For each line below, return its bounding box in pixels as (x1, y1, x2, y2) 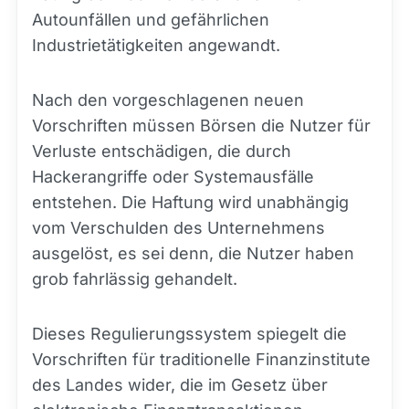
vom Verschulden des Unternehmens (32, 218, 325, 237)
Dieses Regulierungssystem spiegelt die (32, 324, 347, 343)
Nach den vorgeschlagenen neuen (32, 90, 304, 110)
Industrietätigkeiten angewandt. (32, 36, 280, 55)
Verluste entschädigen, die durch (32, 142, 291, 161)
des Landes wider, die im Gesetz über (32, 375, 328, 394)
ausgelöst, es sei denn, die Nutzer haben (32, 244, 354, 263)
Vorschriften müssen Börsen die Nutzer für (32, 116, 371, 135)
